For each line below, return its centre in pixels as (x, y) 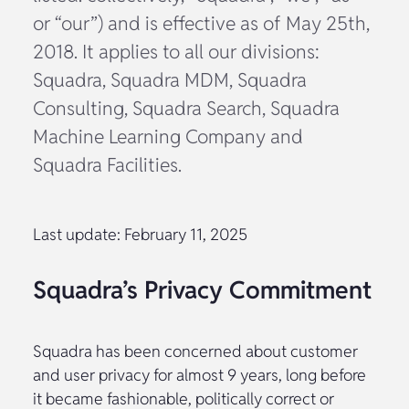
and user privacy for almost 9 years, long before (199, 374)
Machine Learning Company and (168, 136)
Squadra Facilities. (107, 164)
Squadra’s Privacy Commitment (202, 289)
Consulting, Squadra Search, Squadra (186, 108)
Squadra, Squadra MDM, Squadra (170, 79)
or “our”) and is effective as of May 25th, (201, 23)
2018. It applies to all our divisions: (176, 51)
